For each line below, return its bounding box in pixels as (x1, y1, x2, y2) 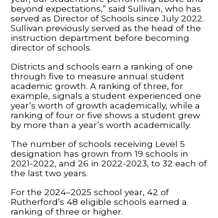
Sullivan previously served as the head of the (11, 22, 201, 33)
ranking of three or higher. (11, 206, 123, 217)
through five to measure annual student (11, 71, 185, 81)
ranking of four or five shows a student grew (11, 109, 200, 120)
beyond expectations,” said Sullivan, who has (11, 3, 201, 14)
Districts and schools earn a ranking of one (11, 61, 193, 72)
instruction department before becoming (11, 32, 190, 43)
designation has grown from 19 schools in (11, 148, 189, 159)
